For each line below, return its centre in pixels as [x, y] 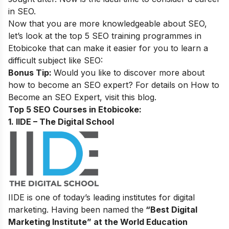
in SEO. [22, 11]
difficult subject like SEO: [55, 60]
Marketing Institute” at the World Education [98, 222]
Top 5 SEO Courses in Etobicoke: [75, 109]
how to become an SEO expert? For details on [99, 85]
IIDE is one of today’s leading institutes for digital [101, 197]
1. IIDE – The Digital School [61, 121]
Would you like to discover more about [129, 72]
